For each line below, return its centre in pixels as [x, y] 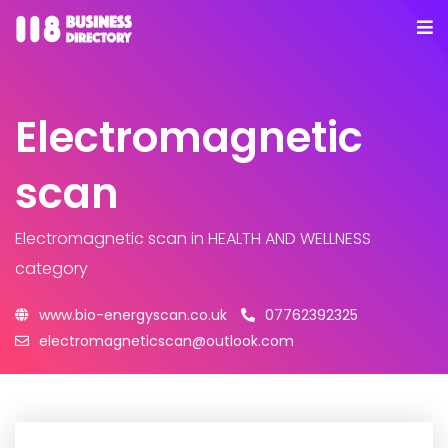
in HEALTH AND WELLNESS [279, 238]
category [51, 268]
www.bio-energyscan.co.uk [133, 315]
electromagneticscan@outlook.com [166, 341]
